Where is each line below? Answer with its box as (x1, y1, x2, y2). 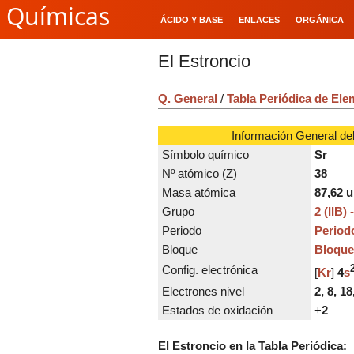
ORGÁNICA (296, 15, 344, 24)
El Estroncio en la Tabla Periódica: (158, 338, 347, 352)
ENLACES (239, 15, 280, 24)
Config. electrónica (159, 262, 258, 277)
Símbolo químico (159, 147, 249, 161)
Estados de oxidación (159, 303, 276, 317)
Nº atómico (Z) (159, 166, 237, 180)
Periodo (159, 223, 201, 237)
